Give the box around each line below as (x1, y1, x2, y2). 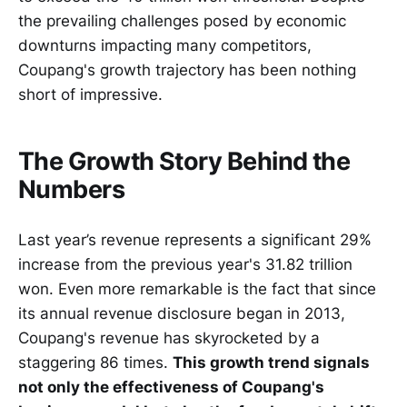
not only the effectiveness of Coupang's (18, 377, 324, 396)
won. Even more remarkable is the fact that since (18, 279, 376, 298)
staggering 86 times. (18, 352, 173, 372)
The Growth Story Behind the (18, 145, 351, 176)
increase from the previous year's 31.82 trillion (18, 254, 352, 273)
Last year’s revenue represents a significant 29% (18, 230, 372, 249)
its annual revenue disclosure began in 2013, (18, 303, 345, 323)
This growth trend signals (173, 352, 370, 372)
